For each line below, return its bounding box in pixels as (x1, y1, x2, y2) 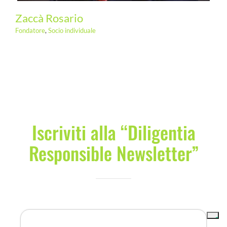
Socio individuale (48, 26, 96, 34)
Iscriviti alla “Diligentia (31, 118, 196, 145)
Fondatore (15, 26, 45, 34)
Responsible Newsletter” (28, 139, 199, 166)
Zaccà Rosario (15, 11, 83, 25)
